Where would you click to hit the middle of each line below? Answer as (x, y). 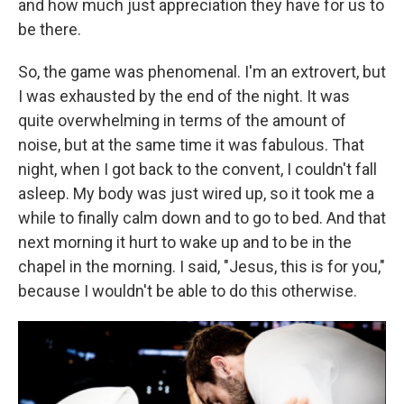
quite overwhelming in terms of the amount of (182, 121)
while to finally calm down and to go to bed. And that (202, 218)
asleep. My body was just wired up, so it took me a (196, 194)
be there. (50, 30)
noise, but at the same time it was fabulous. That (191, 145)
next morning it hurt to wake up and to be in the (185, 243)
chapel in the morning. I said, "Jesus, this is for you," (202, 267)
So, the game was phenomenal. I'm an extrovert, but (202, 72)
